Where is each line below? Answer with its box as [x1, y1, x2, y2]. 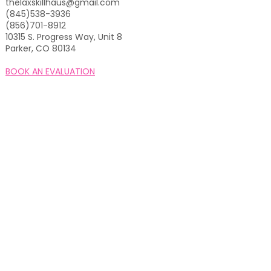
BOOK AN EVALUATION [5, 65, 95, 78]
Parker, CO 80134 [5, 42, 76, 55]
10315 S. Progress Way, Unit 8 [5, 31, 122, 44]
